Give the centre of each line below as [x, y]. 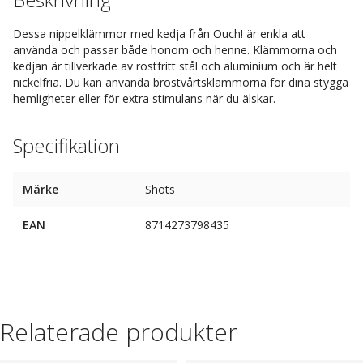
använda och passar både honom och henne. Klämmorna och [175, 50]
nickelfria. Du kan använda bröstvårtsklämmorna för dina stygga [181, 82]
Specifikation [66, 145]
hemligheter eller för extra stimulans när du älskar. [144, 98]
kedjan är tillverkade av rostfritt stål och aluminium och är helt [175, 66]
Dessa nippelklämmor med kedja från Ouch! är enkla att [159, 34]
